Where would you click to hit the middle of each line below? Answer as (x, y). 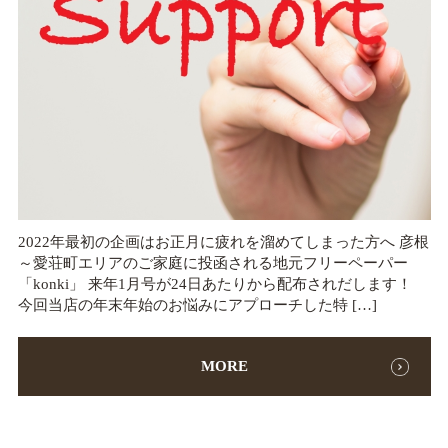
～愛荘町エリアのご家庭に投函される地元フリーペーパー (212, 263)
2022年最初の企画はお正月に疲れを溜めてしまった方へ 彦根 (223, 242)
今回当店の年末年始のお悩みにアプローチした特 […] (197, 305)
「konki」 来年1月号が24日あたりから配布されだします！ (222, 284)
